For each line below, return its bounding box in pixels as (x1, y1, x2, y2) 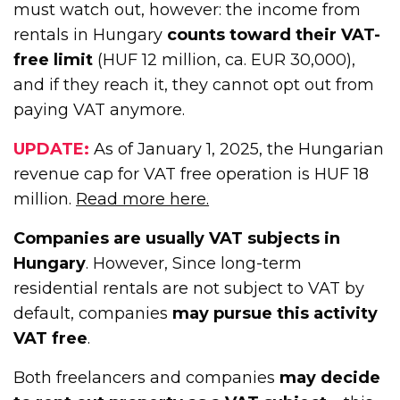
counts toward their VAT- (167, 24, 381, 45)
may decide (279, 367, 381, 387)
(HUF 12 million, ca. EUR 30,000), (93, 49, 356, 70)
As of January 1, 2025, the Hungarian (89, 138, 385, 159)
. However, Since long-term (86, 253, 303, 273)
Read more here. (76, 188, 210, 209)
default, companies (13, 303, 173, 323)
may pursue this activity (172, 303, 379, 323)
